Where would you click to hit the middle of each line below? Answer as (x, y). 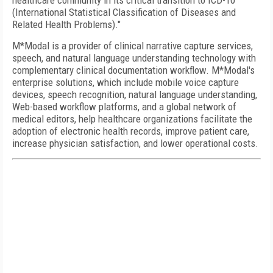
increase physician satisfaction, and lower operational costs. (135, 143)
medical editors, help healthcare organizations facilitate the (132, 119)
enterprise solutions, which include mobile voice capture (126, 82)
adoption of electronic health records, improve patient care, (131, 131)
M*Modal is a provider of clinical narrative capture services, (133, 46)
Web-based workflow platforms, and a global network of (124, 107)
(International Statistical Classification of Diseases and (124, 12)
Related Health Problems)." (66, 24)
